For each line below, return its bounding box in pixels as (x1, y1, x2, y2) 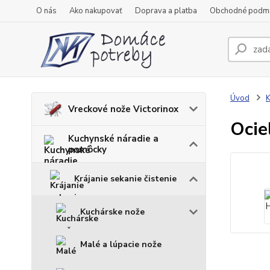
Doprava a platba (135, 5, 197, 16)
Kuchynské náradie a (68, 133, 159, 145)
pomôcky (68, 143, 107, 155)
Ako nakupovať (69, 5, 122, 16)
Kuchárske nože (80, 206, 145, 218)
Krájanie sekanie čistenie (74, 173, 177, 184)
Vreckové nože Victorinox (68, 103, 178, 115)
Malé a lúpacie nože (80, 239, 162, 250)
